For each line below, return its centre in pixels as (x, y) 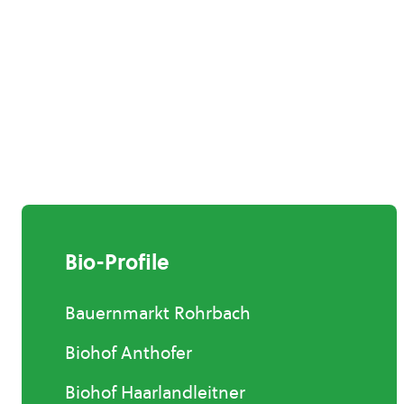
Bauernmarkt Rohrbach (158, 313)
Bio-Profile (117, 263)
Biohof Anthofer (129, 353)
